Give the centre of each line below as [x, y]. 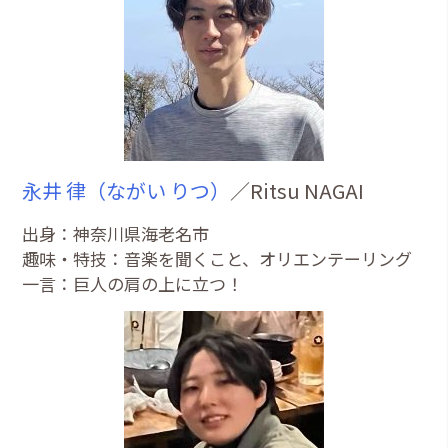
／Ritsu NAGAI [297, 190]
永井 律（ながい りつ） [126, 190]
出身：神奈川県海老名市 [116, 233]
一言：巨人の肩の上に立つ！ [133, 283]
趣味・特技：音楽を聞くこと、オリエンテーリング [217, 258]
